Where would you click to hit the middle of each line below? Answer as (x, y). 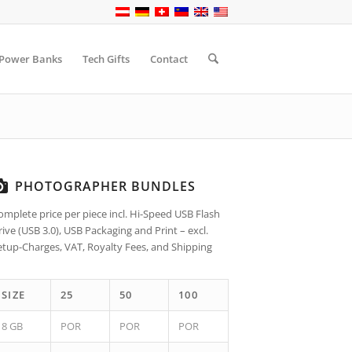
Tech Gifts (106, 59)
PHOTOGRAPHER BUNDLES (105, 186)
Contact (169, 59)
